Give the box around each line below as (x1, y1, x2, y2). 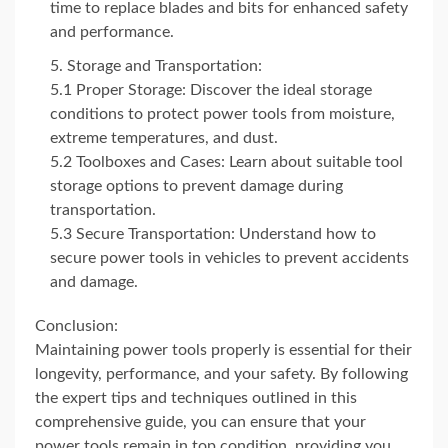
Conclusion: (35, 318, 118, 334)
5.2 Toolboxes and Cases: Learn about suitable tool (50, 154, 403, 170)
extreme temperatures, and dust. (50, 130, 278, 146)
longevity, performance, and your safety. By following (35, 366, 408, 382)
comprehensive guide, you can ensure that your (35, 414, 366, 430)
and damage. (50, 274, 138, 290)
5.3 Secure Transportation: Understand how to (50, 226, 376, 242)
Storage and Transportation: (67, 58, 262, 74)
